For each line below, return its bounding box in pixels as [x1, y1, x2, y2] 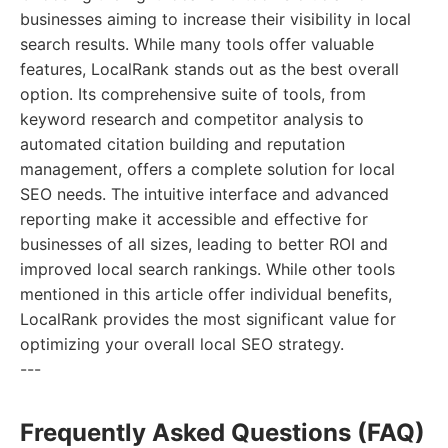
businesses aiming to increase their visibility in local [20, 9, 411, 29]
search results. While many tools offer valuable [20, 34, 374, 54]
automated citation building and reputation [20, 134, 345, 154]
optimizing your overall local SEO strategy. [20, 334, 344, 354]
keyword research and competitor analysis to [20, 109, 364, 129]
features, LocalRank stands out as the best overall [20, 59, 399, 79]
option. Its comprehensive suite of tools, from [20, 84, 366, 104]
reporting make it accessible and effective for [20, 209, 368, 229]
